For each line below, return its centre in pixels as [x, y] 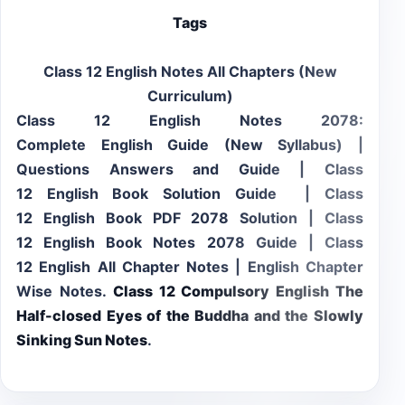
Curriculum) [190, 96]
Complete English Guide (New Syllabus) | [190, 145]
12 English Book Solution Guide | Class [190, 194]
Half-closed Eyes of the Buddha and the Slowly [190, 316]
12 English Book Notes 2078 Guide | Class [190, 243]
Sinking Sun [59, 340]
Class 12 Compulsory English [224, 292]
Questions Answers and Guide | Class [190, 170]
